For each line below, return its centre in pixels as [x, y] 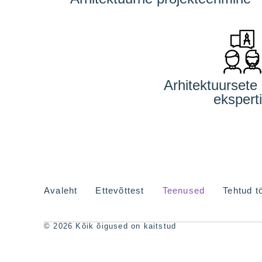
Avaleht [61, 190]
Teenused [184, 190]
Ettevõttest [120, 190]
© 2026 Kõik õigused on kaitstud [110, 226]
